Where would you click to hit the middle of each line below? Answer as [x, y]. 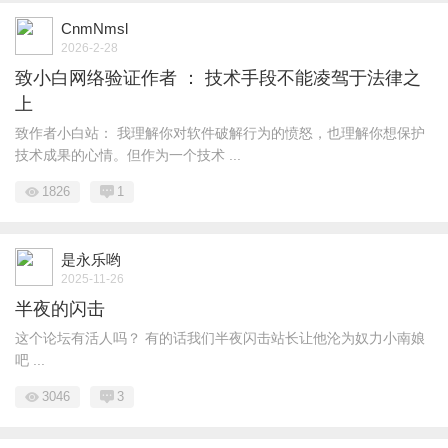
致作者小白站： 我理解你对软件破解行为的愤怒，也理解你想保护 [220, 133]
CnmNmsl [94, 28]
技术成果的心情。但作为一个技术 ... [128, 155]
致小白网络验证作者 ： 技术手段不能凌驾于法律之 [218, 78]
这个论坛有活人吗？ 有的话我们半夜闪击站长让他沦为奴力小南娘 [220, 338]
